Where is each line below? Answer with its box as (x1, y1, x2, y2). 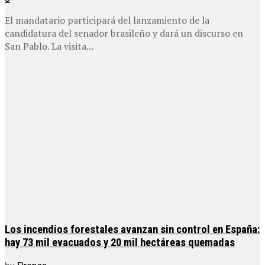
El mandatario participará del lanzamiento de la (5, 13, 209, 27)
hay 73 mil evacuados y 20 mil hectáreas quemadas (5, 236, 235, 250)
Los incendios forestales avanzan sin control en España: (5, 223, 260, 237)
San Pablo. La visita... (5, 39, 93, 53)
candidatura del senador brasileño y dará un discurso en (5, 26, 243, 40)
